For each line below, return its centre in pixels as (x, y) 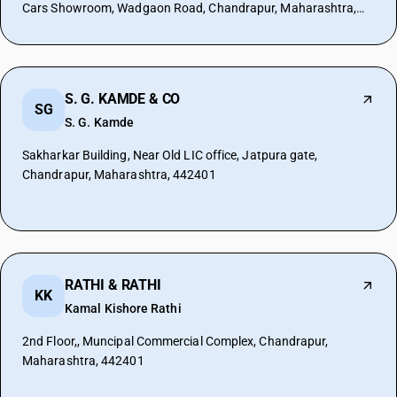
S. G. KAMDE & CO (123, 99)
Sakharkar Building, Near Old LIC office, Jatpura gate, (170, 155)
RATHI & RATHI (113, 285)
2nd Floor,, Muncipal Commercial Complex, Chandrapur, (175, 341)
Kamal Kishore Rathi (123, 308)
